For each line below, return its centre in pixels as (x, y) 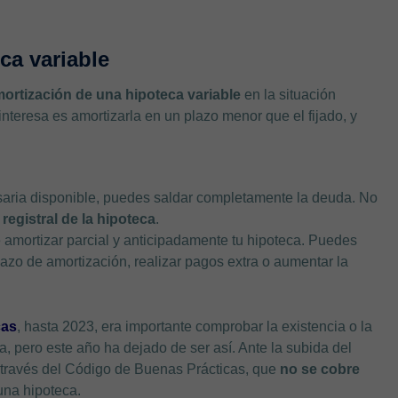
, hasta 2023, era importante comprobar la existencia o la (195, 326)
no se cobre (320, 369)
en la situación (289, 94)
